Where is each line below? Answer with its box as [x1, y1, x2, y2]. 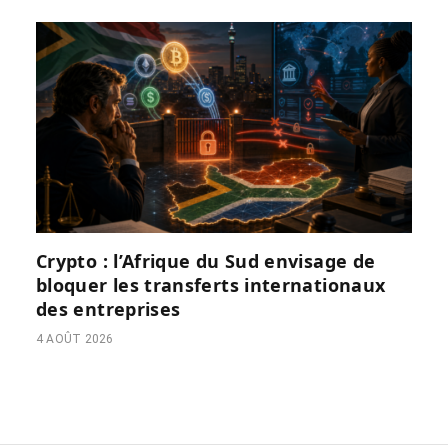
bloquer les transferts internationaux [36, 273, 386, 298]
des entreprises [36, 297, 181, 322]
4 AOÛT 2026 [36, 332, 114, 347]
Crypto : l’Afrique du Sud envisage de [36, 249, 376, 274]
